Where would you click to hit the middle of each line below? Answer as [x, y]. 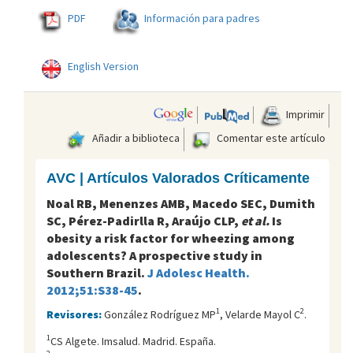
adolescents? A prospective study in [154, 255]
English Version [103, 66]
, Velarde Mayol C [260, 314]
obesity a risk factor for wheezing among [171, 238]
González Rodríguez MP [160, 314]
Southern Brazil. [97, 272]
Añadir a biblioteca [135, 137]
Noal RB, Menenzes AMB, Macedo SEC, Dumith [181, 203]
